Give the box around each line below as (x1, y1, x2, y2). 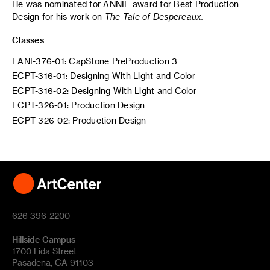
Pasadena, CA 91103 (12, 257, 93, 268)
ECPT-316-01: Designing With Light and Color (12, 71, 195, 81)
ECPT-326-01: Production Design (12, 100, 145, 110)
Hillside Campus (12, 234, 75, 245)
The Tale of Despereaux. (104, 11, 204, 22)
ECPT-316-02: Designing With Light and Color (12, 85, 196, 96)
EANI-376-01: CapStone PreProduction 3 (12, 55, 178, 66)
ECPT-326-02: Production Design (12, 115, 146, 125)
